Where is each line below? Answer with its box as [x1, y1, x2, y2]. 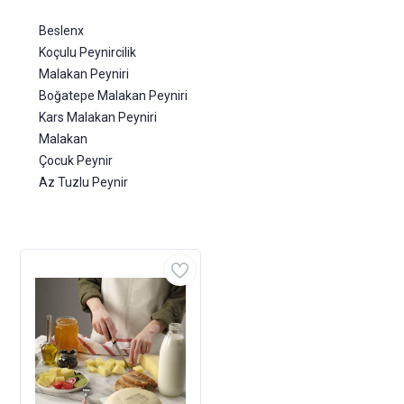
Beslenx [39, 23, 84, 38]
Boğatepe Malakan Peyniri [39, 88, 188, 103]
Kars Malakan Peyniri [39, 110, 157, 124]
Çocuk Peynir [39, 153, 113, 168]
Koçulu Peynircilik [39, 45, 136, 60]
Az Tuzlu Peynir [39, 175, 128, 189]
